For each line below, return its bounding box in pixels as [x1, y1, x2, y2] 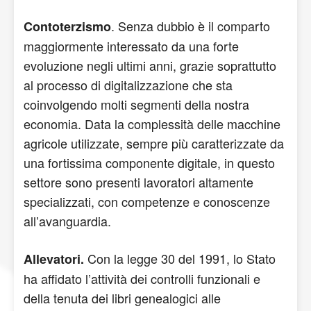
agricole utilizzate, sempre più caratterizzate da [24, 134, 284, 152]
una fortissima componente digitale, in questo [24, 153, 275, 171]
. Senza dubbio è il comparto [111, 17, 270, 35]
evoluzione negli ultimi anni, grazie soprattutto [24, 56, 276, 74]
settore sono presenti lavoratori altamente [24, 173, 253, 191]
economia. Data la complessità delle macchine [24, 115, 280, 133]
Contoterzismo [24, 17, 111, 35]
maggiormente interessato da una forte [24, 37, 239, 55]
